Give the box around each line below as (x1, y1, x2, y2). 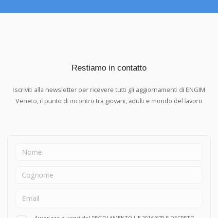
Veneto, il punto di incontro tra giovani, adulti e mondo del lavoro (16, 96, 202, 105)
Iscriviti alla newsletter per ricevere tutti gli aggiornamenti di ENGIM (13, 85, 205, 94)
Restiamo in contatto (72, 62, 146, 73)
